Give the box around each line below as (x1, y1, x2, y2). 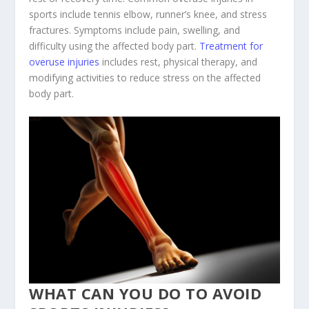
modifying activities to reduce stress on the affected (29, 70, 261, 84)
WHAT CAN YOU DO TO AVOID (29, 283, 262, 304)
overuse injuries (29, 54, 100, 68)
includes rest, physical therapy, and (99, 54, 258, 68)
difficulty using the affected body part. (29, 39, 200, 52)
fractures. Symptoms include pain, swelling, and (29, 23, 241, 37)
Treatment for (199, 39, 263, 52)
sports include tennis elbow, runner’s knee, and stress (29, 7, 268, 21)
